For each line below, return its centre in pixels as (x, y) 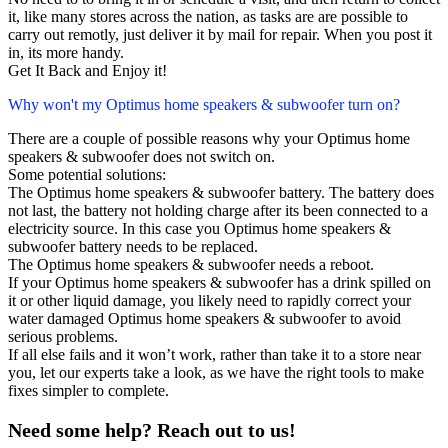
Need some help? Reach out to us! (152, 430)
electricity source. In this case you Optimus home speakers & (199, 229)
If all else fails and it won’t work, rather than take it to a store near (214, 355)
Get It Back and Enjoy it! (87, 71)
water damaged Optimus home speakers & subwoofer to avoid (204, 319)
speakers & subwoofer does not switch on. (141, 157)
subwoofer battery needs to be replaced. (133, 247)
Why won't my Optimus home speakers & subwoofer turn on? (204, 105)
